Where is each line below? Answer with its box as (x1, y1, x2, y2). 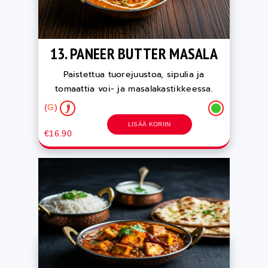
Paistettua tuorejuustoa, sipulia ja (63, 68, 205, 81)
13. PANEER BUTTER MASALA (50, 44, 218, 64)
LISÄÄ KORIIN (127, 121, 171, 128)
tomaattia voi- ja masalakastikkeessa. (54, 83, 214, 96)
